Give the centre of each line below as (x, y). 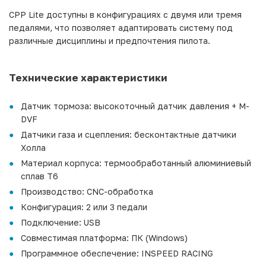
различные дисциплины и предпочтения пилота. (110, 40)
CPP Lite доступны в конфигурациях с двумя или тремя (125, 14)
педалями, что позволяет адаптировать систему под (121, 27)
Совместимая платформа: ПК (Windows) (104, 237)
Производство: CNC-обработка (87, 191)
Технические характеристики (88, 77)
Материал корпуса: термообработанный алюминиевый (136, 163)
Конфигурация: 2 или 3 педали (84, 207)
